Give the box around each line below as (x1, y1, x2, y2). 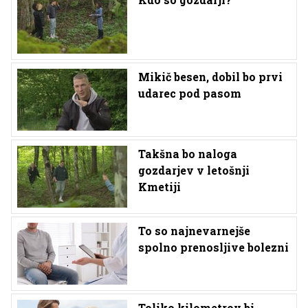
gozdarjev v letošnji (138, 163, 250, 177)
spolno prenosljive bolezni (138, 240, 289, 254)
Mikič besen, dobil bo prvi (138, 69, 283, 84)
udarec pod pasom (138, 86, 241, 100)
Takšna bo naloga (138, 146, 237, 161)
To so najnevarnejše (138, 223, 250, 238)
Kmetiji (138, 179, 181, 194)
